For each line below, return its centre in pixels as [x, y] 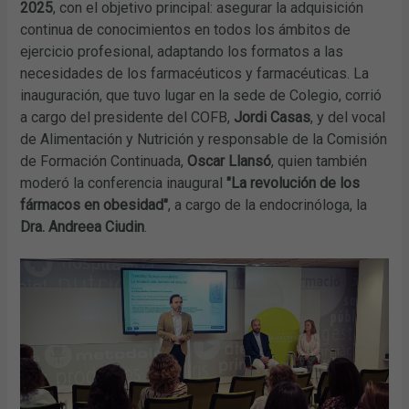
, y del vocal [348, 117]
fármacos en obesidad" [94, 204]
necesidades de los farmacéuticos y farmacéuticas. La [195, 73]
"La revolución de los [294, 183]
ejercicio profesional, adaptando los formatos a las [182, 51]
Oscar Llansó [230, 161]
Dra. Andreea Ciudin [83, 226]
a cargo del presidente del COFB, [127, 117]
